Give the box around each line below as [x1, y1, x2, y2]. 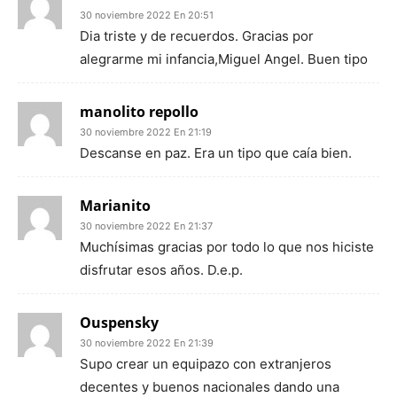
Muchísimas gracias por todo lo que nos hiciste [80, 238, 374, 255]
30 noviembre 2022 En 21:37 [80, 220, 213, 232]
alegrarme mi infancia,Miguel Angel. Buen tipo [80, 51, 368, 67]
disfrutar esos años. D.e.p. [80, 261, 243, 278]
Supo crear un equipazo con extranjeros [80, 355, 331, 372]
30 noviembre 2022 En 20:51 [80, 9, 214, 21]
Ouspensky [80, 313, 159, 332]
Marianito [80, 196, 151, 215]
